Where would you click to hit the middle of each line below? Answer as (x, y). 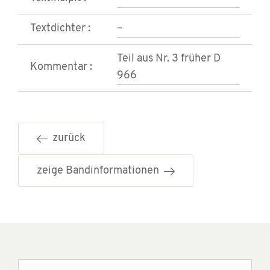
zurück (67, 139)
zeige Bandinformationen (100, 171)
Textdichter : (60, 29)
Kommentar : (61, 67)
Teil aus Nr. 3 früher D (169, 59)
